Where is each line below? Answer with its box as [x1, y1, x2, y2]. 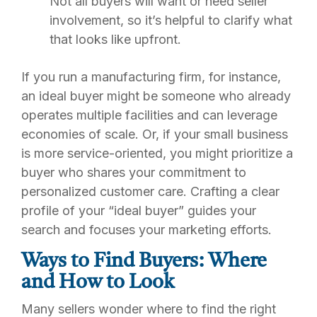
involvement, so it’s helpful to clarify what [50, 13, 292, 28]
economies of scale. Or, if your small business [21, 126, 288, 142]
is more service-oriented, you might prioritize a [21, 145, 293, 161]
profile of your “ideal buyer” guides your [21, 202, 256, 218]
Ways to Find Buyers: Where [21, 251, 267, 272]
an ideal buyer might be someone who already [21, 88, 291, 103]
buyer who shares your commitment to [21, 164, 246, 180]
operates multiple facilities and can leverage [21, 107, 277, 122]
